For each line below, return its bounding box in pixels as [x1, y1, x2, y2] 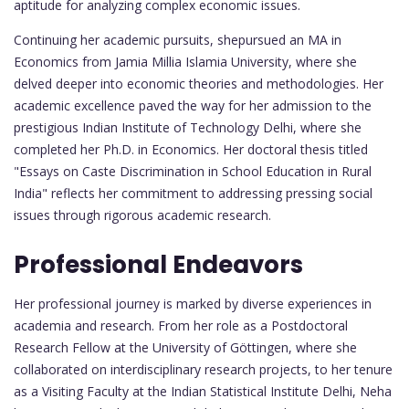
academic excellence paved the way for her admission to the [14, 97, 372, 115]
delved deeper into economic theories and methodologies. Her [14, 75, 383, 93]
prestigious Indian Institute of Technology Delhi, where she [14, 119, 362, 137]
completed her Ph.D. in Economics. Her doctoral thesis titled [14, 141, 368, 159]
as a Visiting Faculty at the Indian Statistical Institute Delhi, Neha [14, 383, 392, 401]
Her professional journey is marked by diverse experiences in [14, 295, 372, 313]
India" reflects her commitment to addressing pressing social [14, 184, 372, 203]
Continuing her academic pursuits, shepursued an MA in [14, 31, 341, 49]
